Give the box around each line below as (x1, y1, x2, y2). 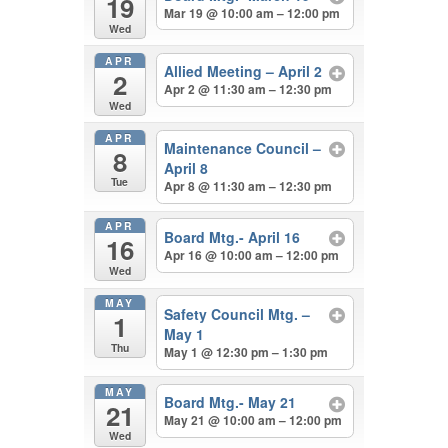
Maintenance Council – (164, 138, 322, 159)
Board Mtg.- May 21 (164, 392, 297, 413)
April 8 (164, 158, 209, 179)
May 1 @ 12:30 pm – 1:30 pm (164, 342, 329, 361)
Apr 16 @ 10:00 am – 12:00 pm (164, 245, 340, 264)
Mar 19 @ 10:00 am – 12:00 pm (164, 3, 341, 22)
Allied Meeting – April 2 (164, 61, 323, 82)
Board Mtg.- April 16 (164, 226, 301, 247)
